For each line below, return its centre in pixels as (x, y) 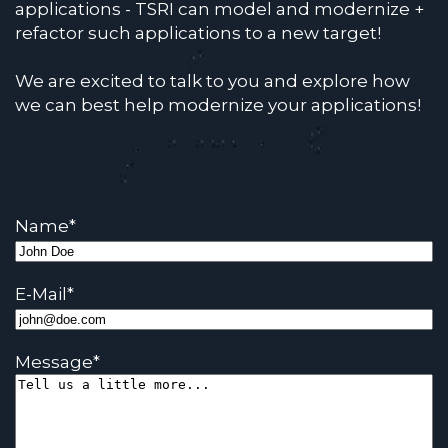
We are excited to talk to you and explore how (212, 81)
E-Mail (41, 294)
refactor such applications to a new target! (198, 33)
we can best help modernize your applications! (218, 105)
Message (54, 362)
